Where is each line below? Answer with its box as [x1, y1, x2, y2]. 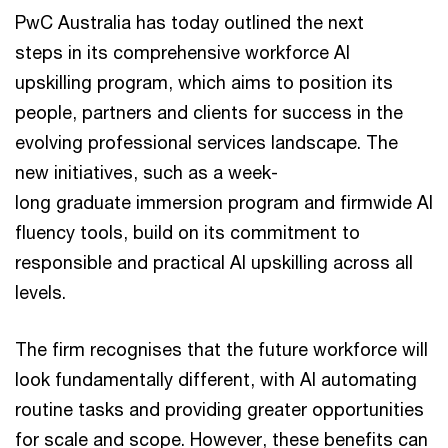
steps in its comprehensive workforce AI [15, 40, 350, 63]
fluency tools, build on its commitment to [15, 220, 360, 243]
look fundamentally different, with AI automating [15, 367, 417, 390]
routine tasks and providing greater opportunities [15, 397, 424, 420]
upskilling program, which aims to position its [15, 70, 393, 93]
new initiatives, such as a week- [15, 160, 278, 183]
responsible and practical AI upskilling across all [15, 250, 413, 273]
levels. [15, 280, 66, 303]
